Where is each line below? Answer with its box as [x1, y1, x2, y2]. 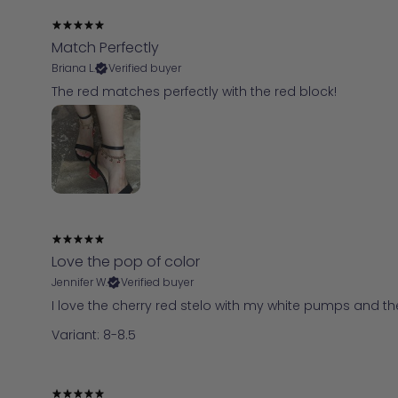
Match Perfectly [52, 36, 159, 58]
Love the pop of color [52, 251, 200, 272]
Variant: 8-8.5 [52, 325, 136, 344]
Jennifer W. [52, 274, 107, 290]
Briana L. [52, 60, 95, 76]
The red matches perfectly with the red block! [52, 82, 337, 100]
